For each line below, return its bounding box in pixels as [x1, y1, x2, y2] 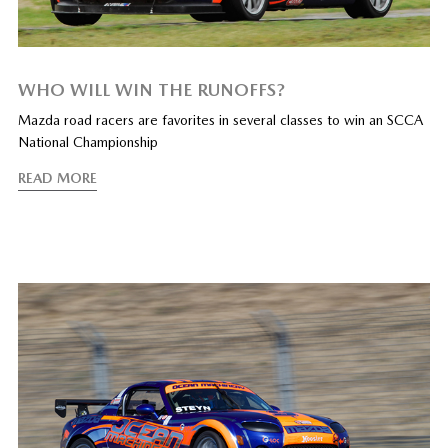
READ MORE [17, 170, 97, 187]
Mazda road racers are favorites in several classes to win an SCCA [17, 112, 423, 129]
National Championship [17, 134, 158, 151]
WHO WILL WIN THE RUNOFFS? [17, 79, 285, 101]
